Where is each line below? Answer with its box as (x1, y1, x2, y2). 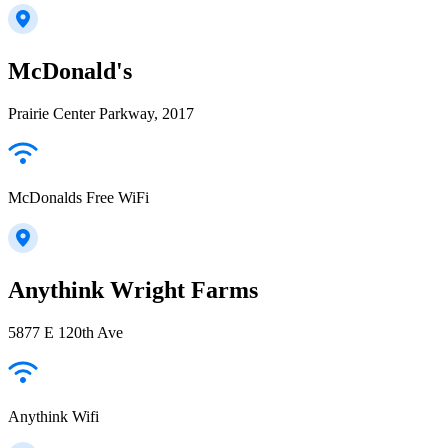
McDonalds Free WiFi (8, 189, 149, 207)
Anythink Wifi (8, 408, 99, 426)
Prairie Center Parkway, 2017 (8, 105, 194, 123)
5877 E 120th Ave (8, 324, 123, 342)
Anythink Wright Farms (8, 277, 258, 304)
